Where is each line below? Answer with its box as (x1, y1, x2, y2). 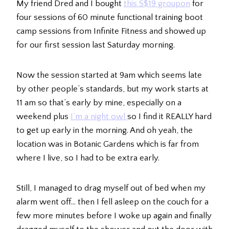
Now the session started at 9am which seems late (16, 71, 202, 80)
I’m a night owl (71, 112, 127, 122)
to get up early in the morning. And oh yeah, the (16, 126, 193, 135)
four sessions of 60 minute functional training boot (16, 13, 203, 22)
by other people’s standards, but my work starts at (16, 84, 209, 94)
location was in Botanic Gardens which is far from (16, 140, 199, 149)
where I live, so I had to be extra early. (16, 153, 159, 163)
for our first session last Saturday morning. (16, 40, 175, 50)
